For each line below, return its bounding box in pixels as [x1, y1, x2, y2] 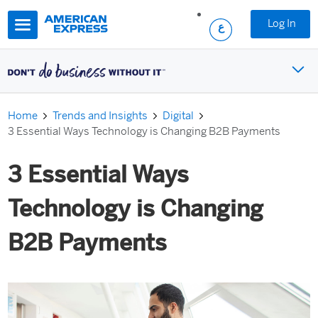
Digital [163, 109, 194, 122]
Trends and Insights [53, 109, 148, 122]
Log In [267, 16, 296, 30]
